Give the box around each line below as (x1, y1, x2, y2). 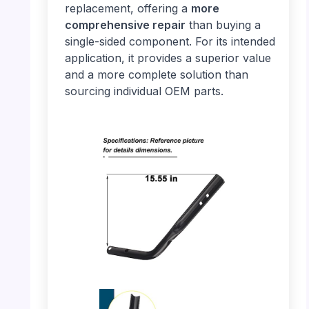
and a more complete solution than (64, 67, 248, 81)
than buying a (185, 17, 261, 32)
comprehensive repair (64, 17, 186, 32)
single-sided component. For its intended (64, 34, 275, 48)
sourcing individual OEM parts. (64, 83, 223, 98)
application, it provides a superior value (64, 50, 271, 65)
